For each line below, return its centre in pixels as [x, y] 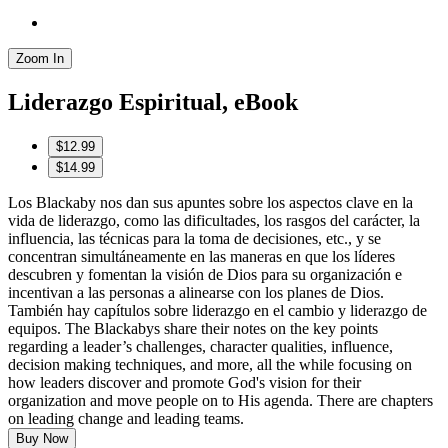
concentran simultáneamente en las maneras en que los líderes [201, 256]
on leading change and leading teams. [126, 418]
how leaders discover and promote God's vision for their [184, 382]
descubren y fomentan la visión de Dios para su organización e [205, 274]
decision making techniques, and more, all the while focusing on [210, 364]
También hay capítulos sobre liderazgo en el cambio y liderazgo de [217, 310]
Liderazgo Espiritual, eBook [153, 101]
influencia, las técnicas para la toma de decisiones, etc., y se [194, 238]
